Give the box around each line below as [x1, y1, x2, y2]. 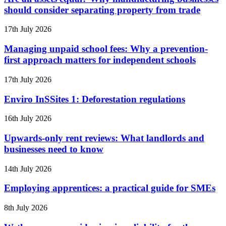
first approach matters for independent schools [4, 54, 196, 66]
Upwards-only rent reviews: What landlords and [4, 132, 204, 143]
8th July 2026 [4, 203, 47, 212]
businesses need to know [4, 143, 103, 154]
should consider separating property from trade [4, 4, 200, 15]
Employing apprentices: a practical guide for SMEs [4, 183, 215, 194]
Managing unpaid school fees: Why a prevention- [4, 43, 208, 54]
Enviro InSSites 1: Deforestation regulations [4, 93, 185, 104]
